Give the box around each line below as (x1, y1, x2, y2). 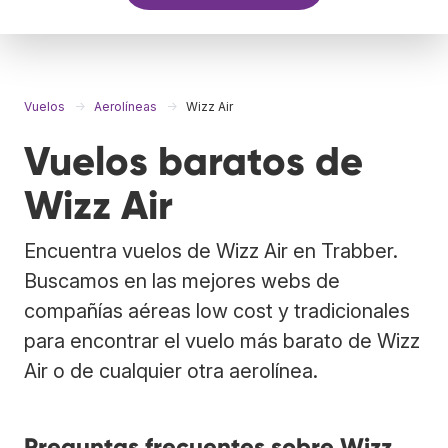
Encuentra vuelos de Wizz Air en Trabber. (24, 238, 398, 263)
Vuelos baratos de (24, 136, 363, 186)
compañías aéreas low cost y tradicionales (24, 298, 410, 323)
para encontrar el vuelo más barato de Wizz (24, 328, 420, 353)
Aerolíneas (94, 98, 157, 114)
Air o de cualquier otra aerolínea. (24, 358, 318, 383)
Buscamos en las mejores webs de (24, 268, 340, 293)
